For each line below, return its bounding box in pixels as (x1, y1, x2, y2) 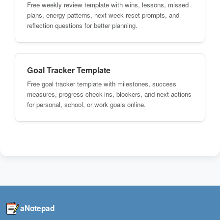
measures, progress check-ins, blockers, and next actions (27, 89, 192, 99)
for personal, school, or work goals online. (27, 99, 146, 109)
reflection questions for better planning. (27, 20, 137, 30)
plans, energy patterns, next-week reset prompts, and (27, 10, 179, 20)
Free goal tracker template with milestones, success (27, 79, 176, 88)
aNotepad (20, 202, 55, 214)
